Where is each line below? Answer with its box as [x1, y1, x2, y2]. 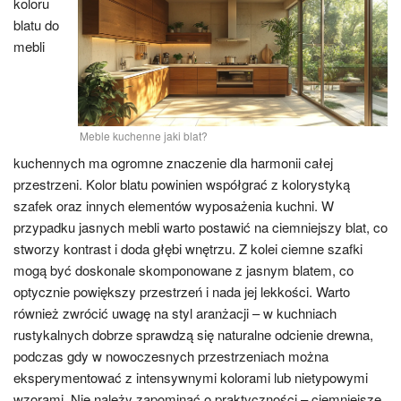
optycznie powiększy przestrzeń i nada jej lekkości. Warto [13, 282, 350, 301]
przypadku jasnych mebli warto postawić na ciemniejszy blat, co [13, 218, 388, 236]
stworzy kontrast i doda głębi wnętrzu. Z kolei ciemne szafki [13, 239, 363, 258]
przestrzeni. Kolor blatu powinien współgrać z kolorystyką [13, 175, 350, 193]
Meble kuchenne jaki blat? [79, 128, 208, 143]
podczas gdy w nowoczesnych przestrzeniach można [13, 346, 328, 365]
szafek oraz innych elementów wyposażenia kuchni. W [13, 196, 334, 215]
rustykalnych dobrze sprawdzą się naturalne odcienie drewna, [13, 325, 373, 344]
